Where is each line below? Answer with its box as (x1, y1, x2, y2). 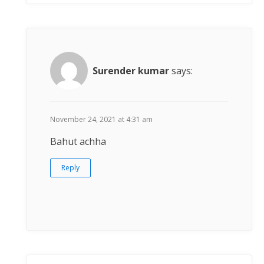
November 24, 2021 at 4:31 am (50, 114, 153, 125)
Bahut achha (50, 135, 106, 148)
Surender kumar (93, 64, 169, 77)
